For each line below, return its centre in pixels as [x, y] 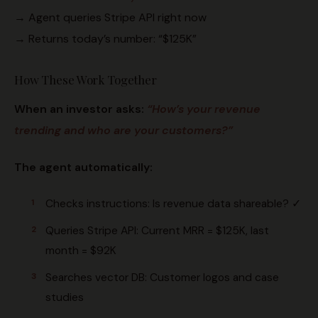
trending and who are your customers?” [124, 130]
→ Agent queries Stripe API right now [110, 17]
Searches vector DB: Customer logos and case [162, 277]
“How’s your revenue [204, 109]
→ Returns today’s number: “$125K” [105, 38]
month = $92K [81, 250]
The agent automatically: [83, 167]
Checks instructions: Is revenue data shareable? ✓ [173, 203]
